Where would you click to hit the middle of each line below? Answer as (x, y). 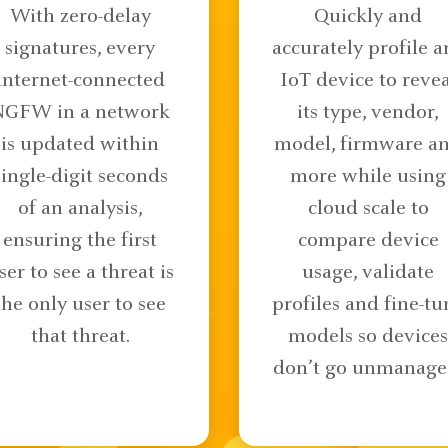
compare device (368, 241)
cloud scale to (368, 209)
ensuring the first (80, 241)
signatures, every (80, 49)
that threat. (80, 337)
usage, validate (368, 273)
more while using (368, 177)
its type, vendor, (368, 113)
